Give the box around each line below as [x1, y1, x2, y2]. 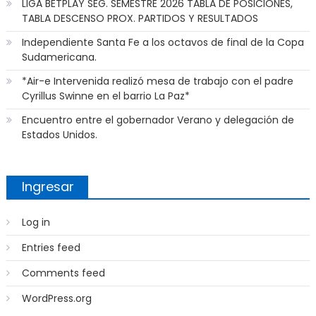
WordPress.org [21, 291, 92, 306]
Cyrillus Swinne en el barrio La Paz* [21, 89, 190, 104]
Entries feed [21, 241, 80, 255]
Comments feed [21, 266, 105, 281]
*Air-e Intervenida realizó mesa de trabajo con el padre [21, 74, 293, 89]
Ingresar [21, 178, 74, 196]
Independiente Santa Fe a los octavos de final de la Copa [21, 35, 304, 50]
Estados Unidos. [21, 128, 97, 142]
